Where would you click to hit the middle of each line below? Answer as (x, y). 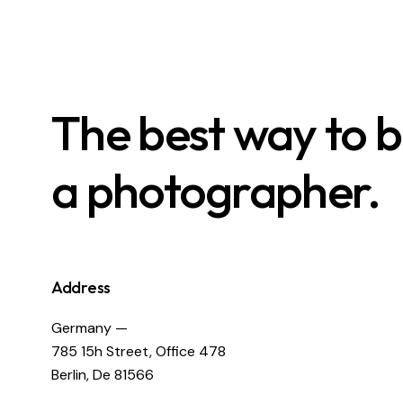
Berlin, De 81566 (103, 374)
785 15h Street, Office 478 (139, 351)
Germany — (90, 327)
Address (81, 287)
